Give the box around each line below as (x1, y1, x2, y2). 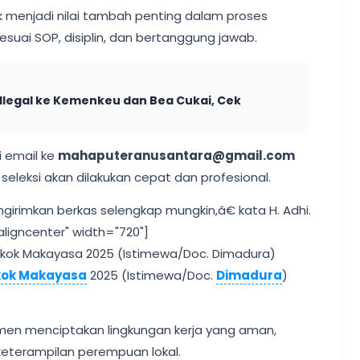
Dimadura (216, 267, 282, 284)
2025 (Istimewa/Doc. (87, 267, 216, 284)
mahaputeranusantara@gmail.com (58, 147, 295, 164)
